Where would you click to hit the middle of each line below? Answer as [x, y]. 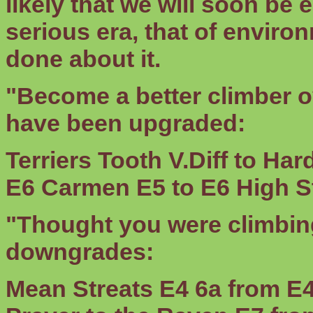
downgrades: [80, 252]
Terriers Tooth [84, 160]
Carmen [86, 187]
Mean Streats [79, 289]
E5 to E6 [183, 187]
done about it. [83, 59]
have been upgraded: [125, 123]
